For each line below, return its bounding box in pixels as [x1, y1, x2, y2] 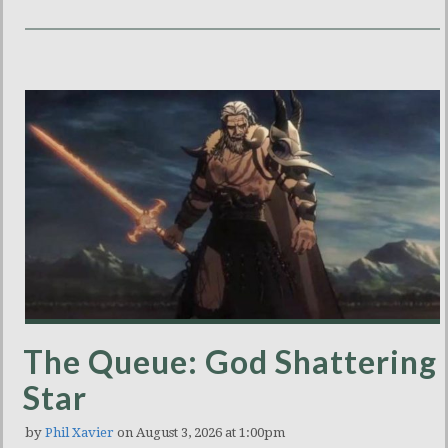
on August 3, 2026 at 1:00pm [114, 425, 285, 441]
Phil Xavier [45, 425, 114, 441]
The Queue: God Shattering [23, 342, 437, 382]
